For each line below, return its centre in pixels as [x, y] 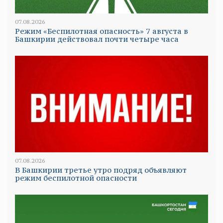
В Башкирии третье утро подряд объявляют [101, 170]
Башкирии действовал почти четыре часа [97, 39]
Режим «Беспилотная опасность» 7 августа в [102, 31]
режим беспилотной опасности [76, 178]
